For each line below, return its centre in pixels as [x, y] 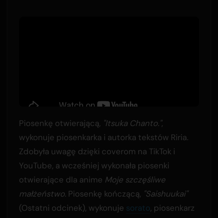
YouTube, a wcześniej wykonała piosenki [94, 165]
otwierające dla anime [62, 179]
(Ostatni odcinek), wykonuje [72, 208]
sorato [138, 208]
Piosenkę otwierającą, [61, 123]
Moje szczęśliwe [135, 179]
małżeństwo [42, 193]
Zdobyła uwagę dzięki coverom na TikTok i [97, 151]
